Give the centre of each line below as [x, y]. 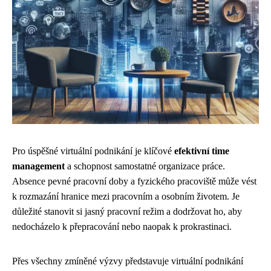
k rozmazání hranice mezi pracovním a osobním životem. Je [126, 196]
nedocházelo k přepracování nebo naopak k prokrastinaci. [122, 227]
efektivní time [202, 151]
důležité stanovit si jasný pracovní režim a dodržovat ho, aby [127, 211]
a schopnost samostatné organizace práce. [145, 166]
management [38, 166]
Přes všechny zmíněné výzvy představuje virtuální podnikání [128, 261]
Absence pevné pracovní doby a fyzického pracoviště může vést [134, 181]
